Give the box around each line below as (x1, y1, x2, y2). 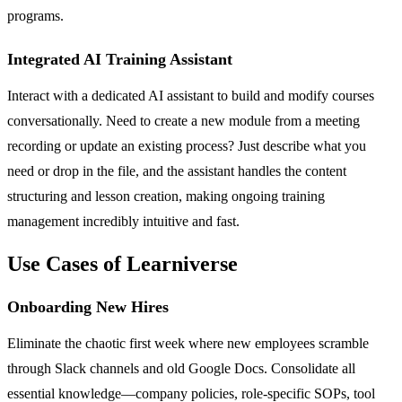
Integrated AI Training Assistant (7, 49, 232, 68)
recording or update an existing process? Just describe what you (7, 137, 366, 153)
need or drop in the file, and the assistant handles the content (7, 162, 346, 179)
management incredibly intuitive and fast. (7, 213, 240, 229)
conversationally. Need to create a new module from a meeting (7, 112, 360, 128)
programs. (7, 7, 64, 23)
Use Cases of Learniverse (7, 251, 238, 275)
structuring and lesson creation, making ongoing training (7, 188, 325, 204)
